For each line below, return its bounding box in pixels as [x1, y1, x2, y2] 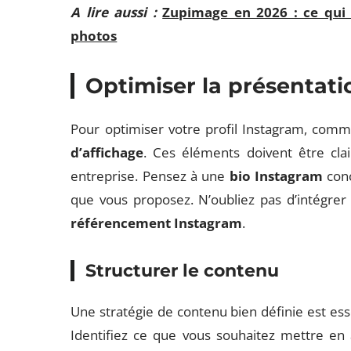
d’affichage [71, 143, 144, 161]
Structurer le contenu [85, 260, 280, 281]
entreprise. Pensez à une [71, 167, 230, 185]
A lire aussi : [71, 3, 157, 21]
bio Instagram [229, 167, 324, 185]
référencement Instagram [71, 214, 243, 232]
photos [71, 27, 118, 45]
